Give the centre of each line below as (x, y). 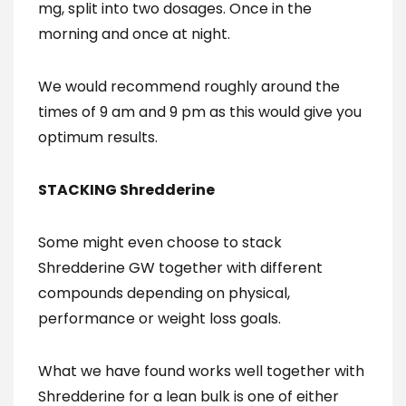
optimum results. (98, 137)
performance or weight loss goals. (159, 319)
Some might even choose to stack (160, 242)
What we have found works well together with (201, 371)
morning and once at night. (134, 34)
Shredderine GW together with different (180, 268)
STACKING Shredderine (126, 190)
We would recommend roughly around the (189, 87)
